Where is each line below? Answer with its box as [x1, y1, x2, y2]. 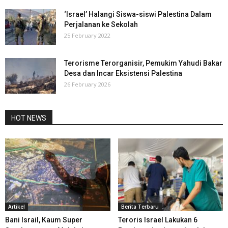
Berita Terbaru [121, 203, 159, 210]
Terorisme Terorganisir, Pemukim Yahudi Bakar [64, 59, 222, 68]
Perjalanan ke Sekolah [64, 20, 138, 29]
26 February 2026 [64, 80, 110, 89]
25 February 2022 [64, 32, 110, 40]
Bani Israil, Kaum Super [5, 215, 82, 224]
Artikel [8, 203, 25, 210]
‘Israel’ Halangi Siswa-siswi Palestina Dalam [64, 10, 212, 19]
